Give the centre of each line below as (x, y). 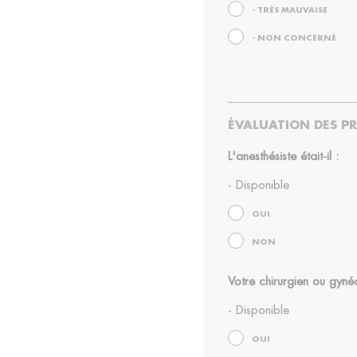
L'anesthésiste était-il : (283, 157)
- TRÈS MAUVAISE (289, 10)
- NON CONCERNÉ (294, 38)
